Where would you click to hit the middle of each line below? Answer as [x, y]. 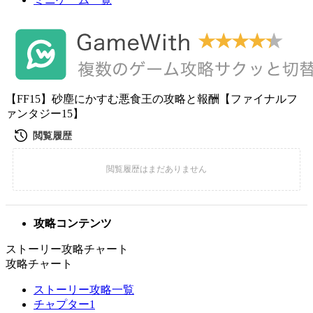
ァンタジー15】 [45, 114]
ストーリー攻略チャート [67, 249]
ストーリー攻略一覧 [84, 290]
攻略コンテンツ [73, 223]
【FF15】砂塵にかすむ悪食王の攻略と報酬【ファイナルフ [152, 99]
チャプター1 [64, 304]
